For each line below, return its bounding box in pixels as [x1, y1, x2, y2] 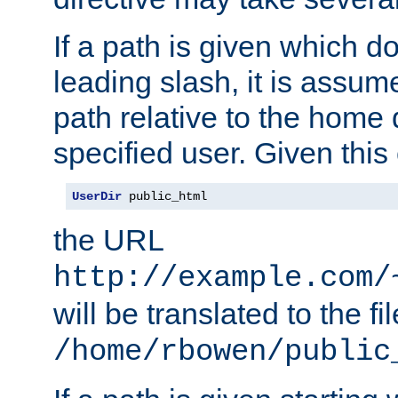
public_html [122, 189, 207, 204]
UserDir [72, 189, 122, 204]
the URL [53, 223, 163, 258]
